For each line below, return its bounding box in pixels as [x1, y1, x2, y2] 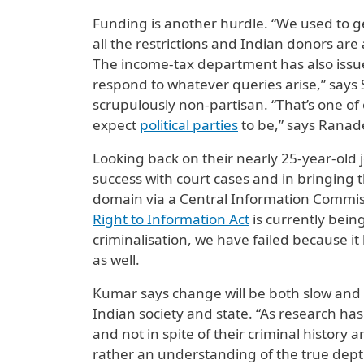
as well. [93, 250, 140, 269]
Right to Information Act [93, 210, 249, 228]
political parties [140, 115, 238, 134]
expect [93, 115, 140, 134]
